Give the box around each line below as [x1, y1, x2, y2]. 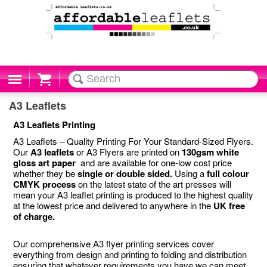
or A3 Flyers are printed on [74, 145, 182, 158]
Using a [172, 167, 207, 179]
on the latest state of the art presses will [76, 178, 232, 190]
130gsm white [182, 145, 240, 159]
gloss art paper [13, 156, 76, 169]
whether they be [13, 167, 78, 179]
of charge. [13, 210, 55, 223]
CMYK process [13, 178, 76, 191]
